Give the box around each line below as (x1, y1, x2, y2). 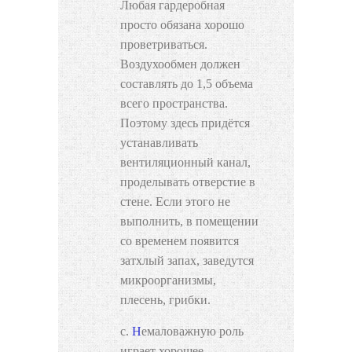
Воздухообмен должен (120, 57, 240, 71)
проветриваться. (120, 38, 207, 52)
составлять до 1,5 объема (120, 77, 253, 91)
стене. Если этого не (120, 195, 230, 209)
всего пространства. (120, 97, 228, 111)
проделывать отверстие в (120, 175, 255, 189)
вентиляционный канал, (120, 156, 251, 170)
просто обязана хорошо (120, 18, 244, 32)
